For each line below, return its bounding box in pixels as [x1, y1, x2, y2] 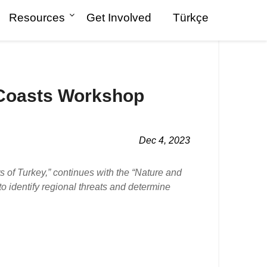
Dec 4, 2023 [138, 135, 190, 145]
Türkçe [173, 11, 209, 24]
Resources [9, 11, 65, 24]
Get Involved [86, 11, 151, 24]
